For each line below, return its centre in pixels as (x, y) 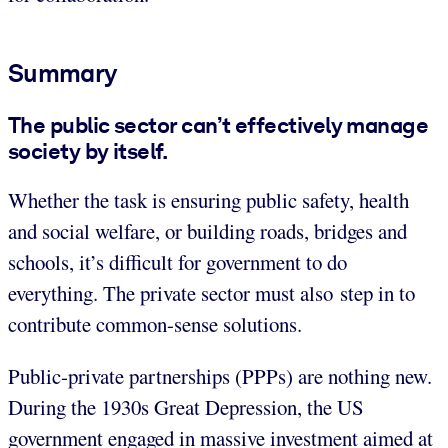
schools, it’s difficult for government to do (177, 262)
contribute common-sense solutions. (155, 324)
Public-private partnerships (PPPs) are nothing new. (220, 376)
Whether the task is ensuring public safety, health (208, 200)
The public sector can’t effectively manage (218, 124)
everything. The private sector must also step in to (211, 293)
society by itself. (88, 150)
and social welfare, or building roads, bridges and (207, 231)
